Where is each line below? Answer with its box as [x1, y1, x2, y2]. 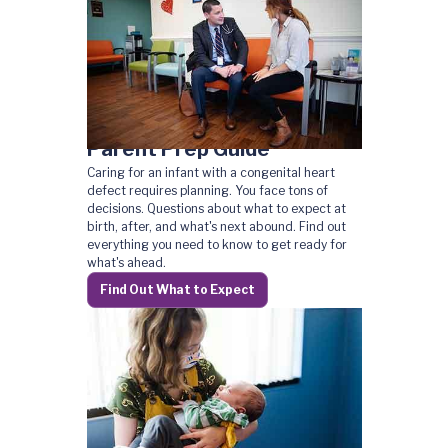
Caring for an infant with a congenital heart [86, 165, 335, 180]
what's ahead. [86, 255, 166, 270]
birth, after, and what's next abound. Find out [86, 219, 346, 234]
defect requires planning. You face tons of [86, 183, 328, 198]
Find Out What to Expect [99, 282, 255, 297]
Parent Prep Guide [86, 137, 270, 161]
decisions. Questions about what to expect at [86, 201, 346, 216]
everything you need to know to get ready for [86, 237, 347, 252]
